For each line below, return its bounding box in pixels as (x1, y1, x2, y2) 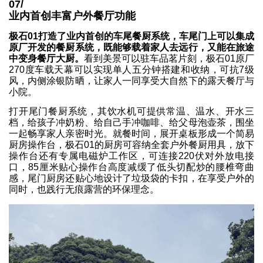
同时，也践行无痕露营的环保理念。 (9, 184, 159, 195)
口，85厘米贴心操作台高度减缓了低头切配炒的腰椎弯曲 (9, 162, 254, 173)
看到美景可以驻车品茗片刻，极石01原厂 (84, 53, 254, 63)
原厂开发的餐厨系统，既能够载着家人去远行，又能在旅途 (9, 42, 254, 52)
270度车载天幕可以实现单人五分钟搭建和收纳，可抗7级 (9, 64, 254, 75)
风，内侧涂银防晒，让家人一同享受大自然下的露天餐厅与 (9, 75, 254, 86)
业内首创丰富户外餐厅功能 (9, 10, 136, 22)
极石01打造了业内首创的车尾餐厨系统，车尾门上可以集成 (9, 31, 254, 41)
